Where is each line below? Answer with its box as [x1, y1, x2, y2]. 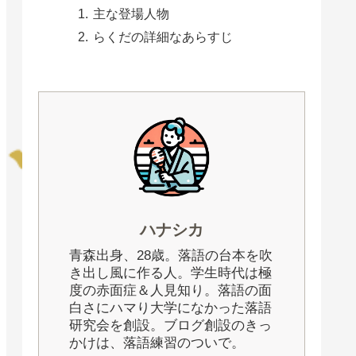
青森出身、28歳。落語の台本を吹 [69, 248, 273, 264]
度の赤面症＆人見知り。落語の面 [69, 283, 272, 299]
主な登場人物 [93, 6, 169, 21]
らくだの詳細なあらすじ [93, 29, 233, 44]
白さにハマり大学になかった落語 [69, 300, 272, 316]
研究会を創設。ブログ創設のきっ [69, 318, 272, 334]
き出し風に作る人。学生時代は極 [69, 265, 272, 281]
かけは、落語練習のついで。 [69, 335, 245, 351]
